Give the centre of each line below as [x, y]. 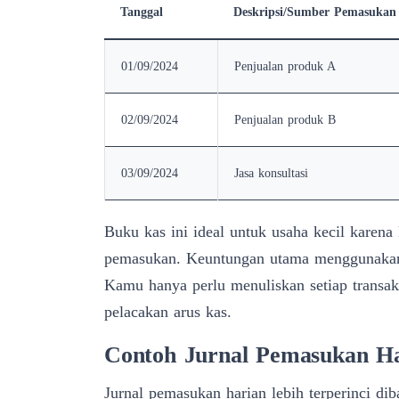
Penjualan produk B [285, 119]
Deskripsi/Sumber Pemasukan [315, 12]
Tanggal [142, 12]
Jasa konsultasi [271, 173]
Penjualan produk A [285, 66]
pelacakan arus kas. [168, 311]
